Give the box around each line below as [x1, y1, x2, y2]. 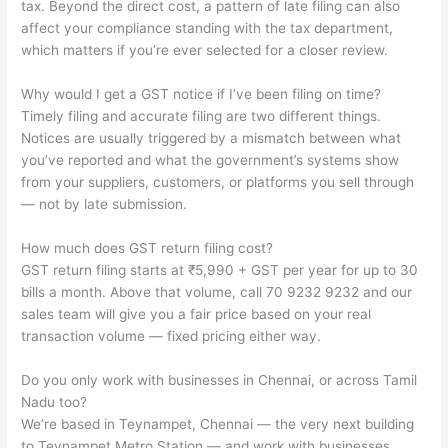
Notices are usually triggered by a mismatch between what [21, 130, 402, 147]
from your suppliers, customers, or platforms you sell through [21, 174, 415, 191]
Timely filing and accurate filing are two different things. [21, 108, 382, 125]
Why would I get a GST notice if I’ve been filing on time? [21, 86, 382, 103]
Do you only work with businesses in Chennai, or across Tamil [21, 372, 418, 389]
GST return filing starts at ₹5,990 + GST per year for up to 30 [21, 262, 419, 279]
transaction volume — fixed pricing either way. [21, 328, 322, 345]
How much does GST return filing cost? [21, 240, 274, 257]
